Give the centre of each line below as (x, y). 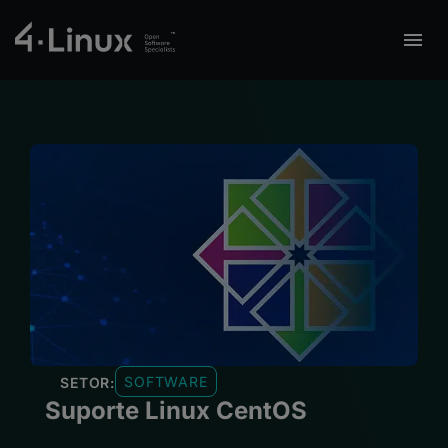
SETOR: (88, 382)
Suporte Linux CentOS (176, 410)
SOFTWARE (166, 381)
